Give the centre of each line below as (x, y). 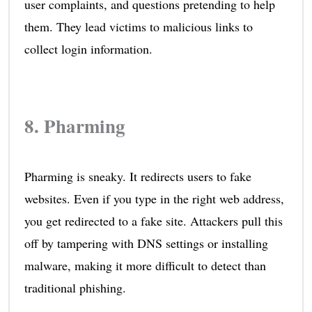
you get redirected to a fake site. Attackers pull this (153, 221)
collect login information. (88, 49)
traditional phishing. (75, 288)
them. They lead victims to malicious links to (138, 27)
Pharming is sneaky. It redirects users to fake (138, 177)
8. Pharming (75, 126)
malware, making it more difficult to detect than (145, 266)
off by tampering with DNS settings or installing (146, 243)
